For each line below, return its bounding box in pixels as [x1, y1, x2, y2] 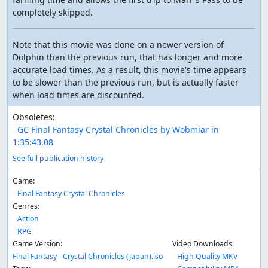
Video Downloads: [172, 239, 234, 249]
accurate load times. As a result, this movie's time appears [13, 64, 246, 75]
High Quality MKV [177, 251, 237, 261]
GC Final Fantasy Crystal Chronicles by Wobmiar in [17, 124, 219, 135]
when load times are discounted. [13, 89, 144, 100]
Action [17, 214, 39, 224]
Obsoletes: [13, 111, 55, 123]
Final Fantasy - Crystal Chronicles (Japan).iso [13, 251, 163, 261]
